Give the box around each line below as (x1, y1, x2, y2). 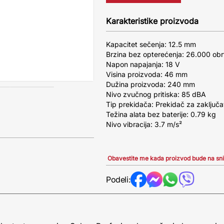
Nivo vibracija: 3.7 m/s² (106, 120, 182, 128)
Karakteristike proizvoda (106, 16, 198, 26)
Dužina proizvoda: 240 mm (106, 80, 195, 88)
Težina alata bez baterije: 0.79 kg (106, 110, 216, 118)
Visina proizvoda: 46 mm (106, 70, 187, 78)
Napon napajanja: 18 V (106, 60, 180, 68)
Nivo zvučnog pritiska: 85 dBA (106, 90, 206, 98)
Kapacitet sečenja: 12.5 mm (106, 40, 196, 48)
